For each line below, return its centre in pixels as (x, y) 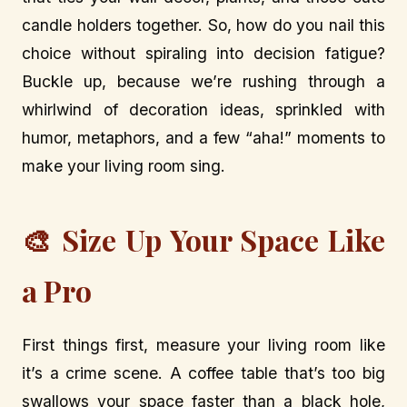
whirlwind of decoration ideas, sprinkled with (203, 109)
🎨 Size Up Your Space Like (203, 240)
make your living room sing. (124, 166)
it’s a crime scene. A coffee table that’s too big (203, 373)
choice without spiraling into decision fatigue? (203, 53)
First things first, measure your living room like (203, 345)
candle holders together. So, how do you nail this (203, 25)
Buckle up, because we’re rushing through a (203, 81)
